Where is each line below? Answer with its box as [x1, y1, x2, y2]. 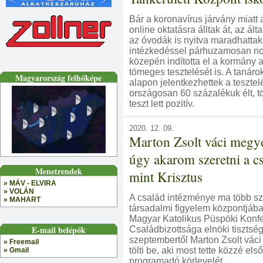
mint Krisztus [129, 168, 203, 186]
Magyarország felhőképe [15, 72, 102, 85]
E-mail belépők [32, 224, 86, 237]
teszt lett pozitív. [129, 99, 194, 109]
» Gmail [4, 246, 29, 255]
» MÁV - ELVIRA [4, 179, 56, 188]
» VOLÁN [4, 187, 34, 196]
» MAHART [4, 195, 41, 204]
